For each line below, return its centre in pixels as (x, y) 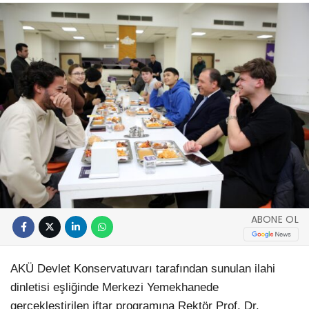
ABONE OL (275, 219)
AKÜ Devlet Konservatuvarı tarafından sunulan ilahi (143, 269)
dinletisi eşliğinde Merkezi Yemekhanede (114, 288)
